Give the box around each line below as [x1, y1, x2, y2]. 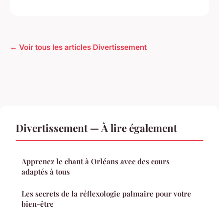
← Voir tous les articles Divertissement [10, 43, 147, 52]
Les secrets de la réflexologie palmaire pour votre [22, 189, 191, 198]
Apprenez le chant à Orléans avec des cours [22, 156, 170, 166]
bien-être [22, 199, 54, 209]
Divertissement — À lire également [16, 121, 177, 134]
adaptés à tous [22, 167, 70, 176]
